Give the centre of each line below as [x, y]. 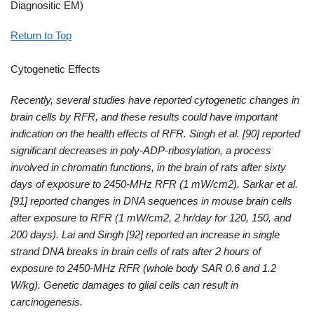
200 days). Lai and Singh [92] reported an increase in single [145, 234]
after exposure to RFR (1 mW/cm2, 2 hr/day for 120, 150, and [151, 217]
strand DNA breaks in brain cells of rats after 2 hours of [136, 251]
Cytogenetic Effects [55, 69]
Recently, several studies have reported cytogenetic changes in [155, 100]
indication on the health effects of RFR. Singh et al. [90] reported [155, 133]
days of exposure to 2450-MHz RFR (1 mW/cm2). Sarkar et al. [154, 184]
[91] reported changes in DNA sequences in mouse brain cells [151, 200]
